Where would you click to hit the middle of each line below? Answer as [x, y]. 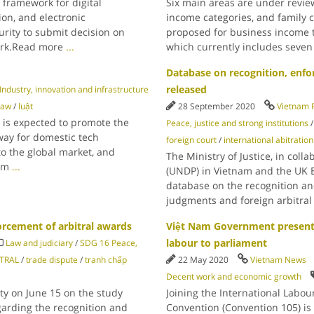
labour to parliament [217, 243]
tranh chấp [105, 260]
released [187, 89]
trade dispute [52, 260]
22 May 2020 [205, 260]
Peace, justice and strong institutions [238, 123]
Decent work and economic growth [234, 277]
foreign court [192, 140]
